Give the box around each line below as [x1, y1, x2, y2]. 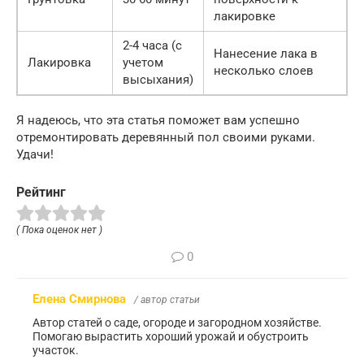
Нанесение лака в [214, 45, 318, 61]
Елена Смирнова [32, 292, 126, 307]
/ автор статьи [134, 294, 200, 306]
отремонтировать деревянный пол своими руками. [16, 129, 315, 145]
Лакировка [28, 54, 91, 70]
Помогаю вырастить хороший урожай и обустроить [32, 330, 309, 344]
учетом [123, 54, 163, 70]
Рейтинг [16, 184, 66, 200]
